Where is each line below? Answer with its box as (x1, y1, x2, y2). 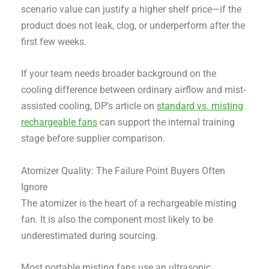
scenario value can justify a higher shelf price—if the (21, 4, 242, 16)
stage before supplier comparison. (21, 133, 166, 145)
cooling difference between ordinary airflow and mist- (21, 84, 246, 96)
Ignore (21, 181, 48, 193)
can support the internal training (97, 116, 235, 128)
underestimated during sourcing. (21, 229, 159, 241)
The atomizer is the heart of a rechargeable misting (21, 197, 237, 209)
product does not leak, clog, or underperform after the (21, 20, 246, 32)
